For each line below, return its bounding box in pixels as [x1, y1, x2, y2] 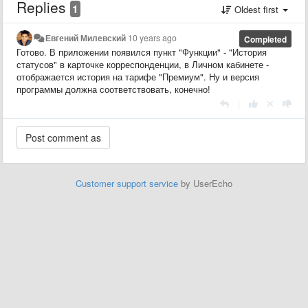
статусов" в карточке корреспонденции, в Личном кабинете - [16, 57, 269, 71]
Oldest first [232, 2, 281, 16]
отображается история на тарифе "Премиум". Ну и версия [16, 69, 259, 83]
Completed [243, 32, 287, 45]
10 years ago [128, 31, 177, 44]
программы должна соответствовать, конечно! [16, 82, 210, 96]
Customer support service [76, 176, 178, 190]
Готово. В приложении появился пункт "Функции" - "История [16, 45, 267, 58]
